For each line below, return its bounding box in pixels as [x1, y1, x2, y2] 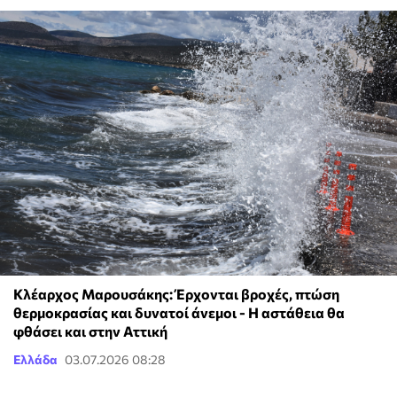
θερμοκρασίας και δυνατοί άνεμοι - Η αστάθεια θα [13, 303, 345, 321]
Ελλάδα [13, 351, 58, 367]
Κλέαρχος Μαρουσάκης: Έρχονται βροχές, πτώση [13, 284, 339, 302]
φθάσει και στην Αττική [13, 322, 167, 339]
